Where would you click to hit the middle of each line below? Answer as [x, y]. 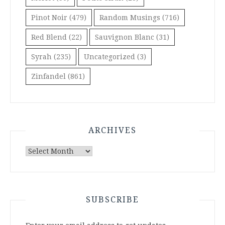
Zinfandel [48, 76]
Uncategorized [109, 57]
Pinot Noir [49, 18]
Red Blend [49, 37]
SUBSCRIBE [113, 200]
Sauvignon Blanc [125, 37]
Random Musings [130, 18]
